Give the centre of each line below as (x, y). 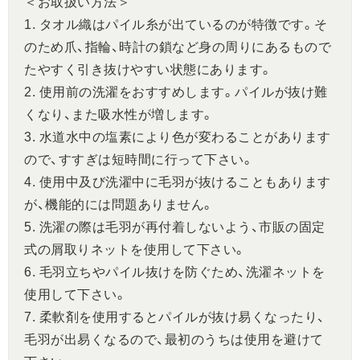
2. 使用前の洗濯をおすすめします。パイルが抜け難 (176, 92)
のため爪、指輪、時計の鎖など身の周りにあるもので (178, 47)
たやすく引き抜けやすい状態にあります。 (149, 70)
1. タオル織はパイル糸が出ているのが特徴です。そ (176, 25)
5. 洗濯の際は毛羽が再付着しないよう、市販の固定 (175, 227)
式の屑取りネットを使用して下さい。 (135, 250)
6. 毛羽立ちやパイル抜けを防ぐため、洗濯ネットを (175, 272)
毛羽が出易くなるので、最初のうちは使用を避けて (174, 340)
